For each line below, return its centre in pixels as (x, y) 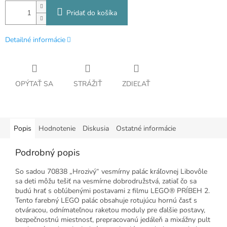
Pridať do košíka (92, 13)
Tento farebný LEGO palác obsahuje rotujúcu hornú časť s (106, 201)
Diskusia (96, 129)
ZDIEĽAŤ (136, 84)
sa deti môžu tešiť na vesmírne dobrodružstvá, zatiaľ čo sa (106, 181)
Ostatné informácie (146, 129)
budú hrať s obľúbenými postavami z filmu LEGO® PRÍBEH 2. (112, 191)
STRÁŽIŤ (88, 84)
